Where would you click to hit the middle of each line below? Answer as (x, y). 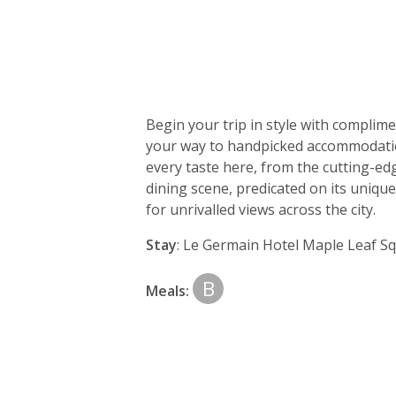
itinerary (208, 186)
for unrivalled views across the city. (261, 209)
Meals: (168, 290)
